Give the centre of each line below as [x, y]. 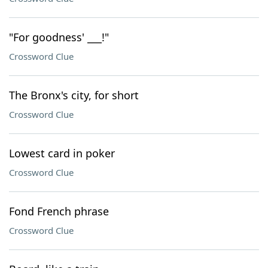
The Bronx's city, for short [74, 95]
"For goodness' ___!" [59, 37]
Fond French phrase [59, 211]
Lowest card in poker [62, 153]
